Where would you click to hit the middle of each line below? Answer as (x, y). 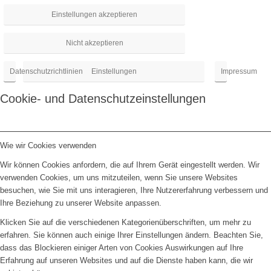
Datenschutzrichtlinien (46, 71)
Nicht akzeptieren (94, 43)
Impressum (239, 71)
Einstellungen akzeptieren (94, 14)
